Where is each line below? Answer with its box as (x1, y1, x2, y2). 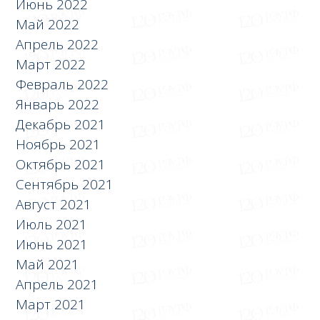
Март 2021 (16, 294, 86, 314)
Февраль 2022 (16, 74, 109, 94)
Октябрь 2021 (16, 154, 106, 174)
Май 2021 (16, 254, 80, 274)
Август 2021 (16, 194, 92, 214)
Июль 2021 (16, 214, 88, 234)
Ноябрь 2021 (16, 134, 101, 154)
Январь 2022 (16, 94, 100, 114)
